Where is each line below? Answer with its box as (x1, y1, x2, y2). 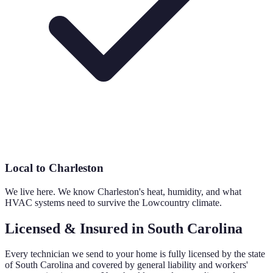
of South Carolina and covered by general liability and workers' (5, 260, 248, 271)
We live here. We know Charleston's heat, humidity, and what (5, 186, 241, 197)
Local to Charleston (5, 161, 104, 174)
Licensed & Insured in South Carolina (5, 220, 243, 236)
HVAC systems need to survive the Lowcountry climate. (5, 197, 222, 208)
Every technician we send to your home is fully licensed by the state (5, 249, 265, 260)
